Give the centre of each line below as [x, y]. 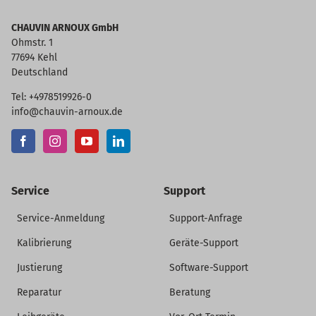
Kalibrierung [44, 243]
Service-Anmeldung [60, 219]
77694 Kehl [34, 58]
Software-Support [209, 268]
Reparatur [39, 293]
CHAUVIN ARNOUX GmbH [65, 28]
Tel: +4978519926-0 [51, 97]
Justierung [39, 268]
